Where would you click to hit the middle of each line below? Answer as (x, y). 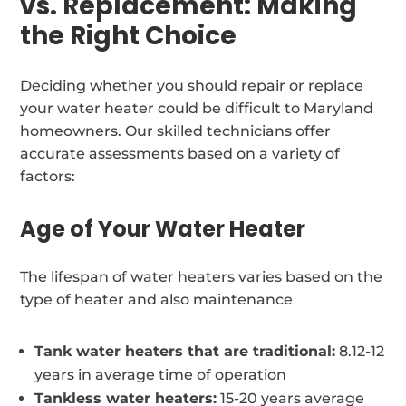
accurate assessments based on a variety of (180, 153)
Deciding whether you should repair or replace (192, 85)
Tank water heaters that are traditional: (185, 351)
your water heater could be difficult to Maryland (197, 108)
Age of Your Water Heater (163, 228)
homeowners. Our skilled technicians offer (176, 130)
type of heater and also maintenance (157, 299)
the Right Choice (129, 35)
